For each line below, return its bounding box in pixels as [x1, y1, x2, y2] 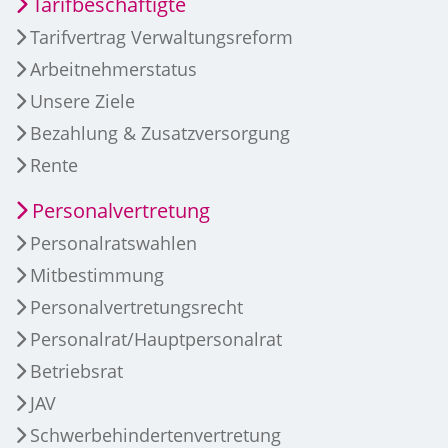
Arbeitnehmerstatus [30, 56, 197, 81]
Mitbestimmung [30, 262, 164, 287]
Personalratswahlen [30, 230, 197, 255]
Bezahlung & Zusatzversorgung [30, 120, 290, 145]
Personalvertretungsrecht [30, 294, 243, 319]
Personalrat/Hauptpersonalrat [30, 326, 282, 351]
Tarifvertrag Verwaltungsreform [30, 24, 293, 49]
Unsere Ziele [30, 88, 135, 113]
